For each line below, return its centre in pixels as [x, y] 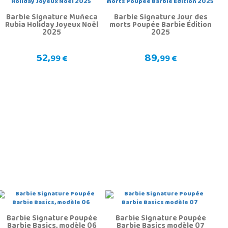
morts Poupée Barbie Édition [161, 26]
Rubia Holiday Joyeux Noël [52, 26]
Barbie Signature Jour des [161, 18]
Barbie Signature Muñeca [52, 18]
